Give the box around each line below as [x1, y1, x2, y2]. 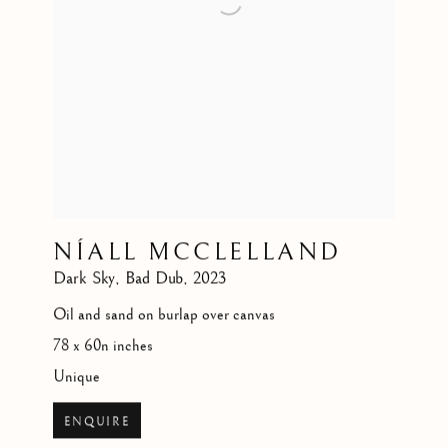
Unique [53, 367, 101, 387]
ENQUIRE [64, 414, 130, 430]
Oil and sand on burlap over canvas [53, 305, 276, 325]
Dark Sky [53, 268, 116, 289]
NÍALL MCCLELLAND [53, 238, 342, 267]
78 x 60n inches [53, 336, 154, 356]
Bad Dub [125, 268, 184, 289]
